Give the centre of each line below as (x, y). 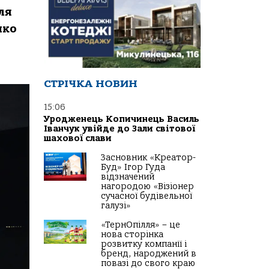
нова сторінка (132, 235)
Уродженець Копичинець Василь (122, 119)
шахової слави (78, 139)
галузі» (116, 206)
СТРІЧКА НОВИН (91, 84)
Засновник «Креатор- (148, 158)
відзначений (128, 177)
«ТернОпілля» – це (141, 225)
